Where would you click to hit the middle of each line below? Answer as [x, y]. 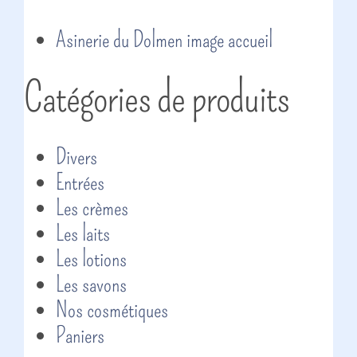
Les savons [91, 284]
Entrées [80, 182]
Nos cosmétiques [112, 310]
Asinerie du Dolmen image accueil [164, 39]
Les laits [83, 233]
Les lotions [91, 259]
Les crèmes [92, 208]
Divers [76, 157]
